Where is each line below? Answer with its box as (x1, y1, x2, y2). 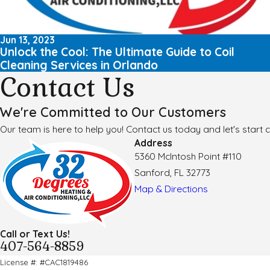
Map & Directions (134, 183, 208, 195)
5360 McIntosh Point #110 (134, 150, 242, 162)
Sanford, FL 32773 (134, 166, 210, 178)
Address (134, 137, 172, 149)
